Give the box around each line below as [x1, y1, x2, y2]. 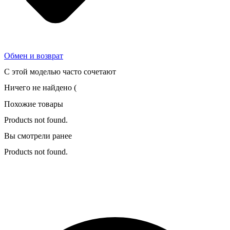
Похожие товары [4, 99, 63, 108]
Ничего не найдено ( [4, 83, 76, 92]
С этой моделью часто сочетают [4, 67, 116, 76]
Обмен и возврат [4, 51, 63, 60]
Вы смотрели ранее [4, 131, 72, 141]
